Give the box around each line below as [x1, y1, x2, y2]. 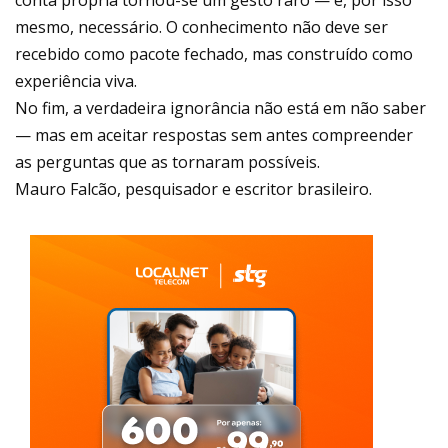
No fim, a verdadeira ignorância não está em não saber [15, 97, 426, 120]
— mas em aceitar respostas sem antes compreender [15, 124, 413, 147]
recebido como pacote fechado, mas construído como [15, 43, 413, 66]
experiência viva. [15, 70, 137, 93]
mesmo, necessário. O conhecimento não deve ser [15, 16, 388, 39]
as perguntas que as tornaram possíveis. [15, 151, 320, 174]
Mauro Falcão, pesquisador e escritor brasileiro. [15, 178, 372, 201]
